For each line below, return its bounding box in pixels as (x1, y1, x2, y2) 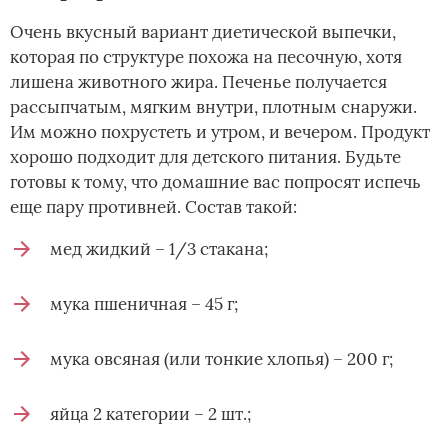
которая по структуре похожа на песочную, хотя (10, 46, 402, 69)
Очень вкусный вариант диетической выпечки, (10, 21, 396, 44)
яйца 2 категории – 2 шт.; (50, 403, 251, 426)
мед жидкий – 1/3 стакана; (50, 238, 268, 261)
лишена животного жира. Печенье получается (10, 71, 387, 94)
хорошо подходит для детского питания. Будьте (10, 146, 401, 169)
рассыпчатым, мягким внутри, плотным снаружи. (10, 96, 417, 119)
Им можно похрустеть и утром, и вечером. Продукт (10, 121, 430, 144)
